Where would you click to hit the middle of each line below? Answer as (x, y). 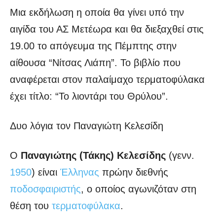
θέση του (31, 206)
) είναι (46, 172)
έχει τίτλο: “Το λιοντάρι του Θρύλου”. (89, 96)
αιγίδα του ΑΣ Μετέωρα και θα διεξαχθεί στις (107, 29)
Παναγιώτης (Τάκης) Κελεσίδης (93, 156)
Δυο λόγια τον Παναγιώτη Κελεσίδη (87, 126)
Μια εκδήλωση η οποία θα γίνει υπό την (97, 13)
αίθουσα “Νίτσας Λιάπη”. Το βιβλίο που (95, 63)
